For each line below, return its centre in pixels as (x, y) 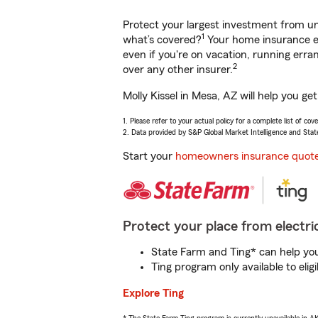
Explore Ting (153, 293)
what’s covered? (162, 40)
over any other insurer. (178, 70)
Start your (149, 156)
